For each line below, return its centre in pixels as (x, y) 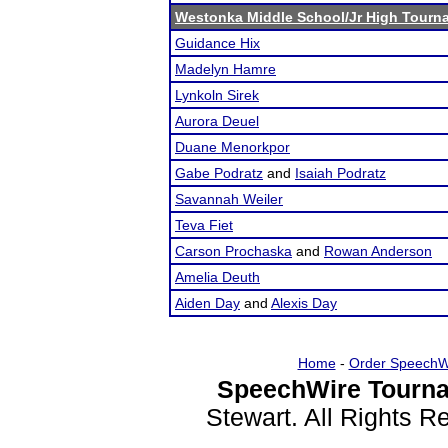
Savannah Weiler (229, 199)
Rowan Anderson (378, 251)
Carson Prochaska (233, 251)
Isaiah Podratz (340, 173)
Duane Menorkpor (232, 147)
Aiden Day (207, 303)
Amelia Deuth (217, 277)
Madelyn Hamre (225, 69)
